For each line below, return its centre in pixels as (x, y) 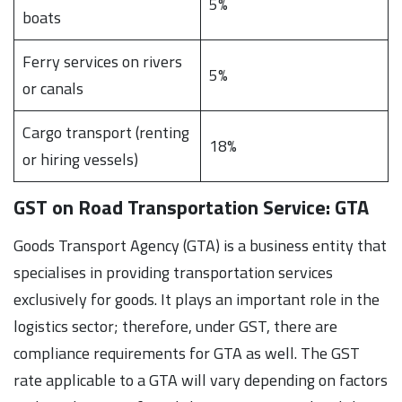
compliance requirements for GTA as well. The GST (187, 353)
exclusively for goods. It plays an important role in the (197, 299)
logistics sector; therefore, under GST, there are (175, 326)
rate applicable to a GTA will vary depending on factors (201, 380)
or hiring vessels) (80, 159)
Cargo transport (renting (106, 132)
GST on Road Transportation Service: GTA (193, 207)
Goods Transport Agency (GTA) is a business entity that (200, 245)
